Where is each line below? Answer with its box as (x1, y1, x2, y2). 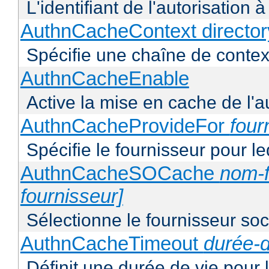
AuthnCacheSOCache (20, 162, 220, 185)
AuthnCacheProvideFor (20, 115, 230, 138)
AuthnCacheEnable (20, 67, 189, 90)
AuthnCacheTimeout (20, 232, 204, 255)
